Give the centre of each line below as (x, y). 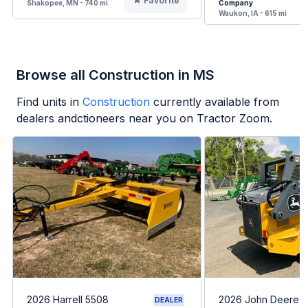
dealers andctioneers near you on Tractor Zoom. (144, 119)
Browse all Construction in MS (115, 75)
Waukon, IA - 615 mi (253, 13)
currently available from (216, 102)
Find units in (48, 102)
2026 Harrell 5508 (68, 300)
